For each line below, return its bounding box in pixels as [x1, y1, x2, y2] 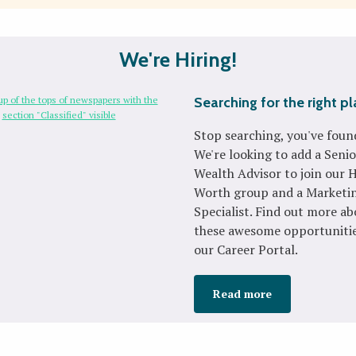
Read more [213, 286, 272, 301]
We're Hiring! [119, 47, 237, 72]
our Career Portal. [194, 241, 298, 258]
